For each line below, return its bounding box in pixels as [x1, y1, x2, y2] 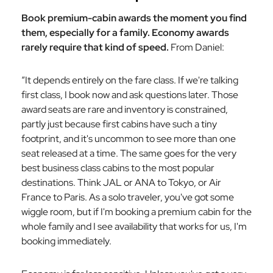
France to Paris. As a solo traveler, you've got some [21, 191, 234, 204]
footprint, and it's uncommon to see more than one [21, 132, 236, 145]
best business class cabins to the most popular [21, 161, 214, 174]
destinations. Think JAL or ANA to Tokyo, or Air [21, 176, 221, 189]
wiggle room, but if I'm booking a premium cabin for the [21, 205, 252, 218]
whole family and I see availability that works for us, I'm [21, 220, 247, 233]
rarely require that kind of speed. [21, 41, 169, 54]
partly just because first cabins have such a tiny [21, 118, 217, 130]
